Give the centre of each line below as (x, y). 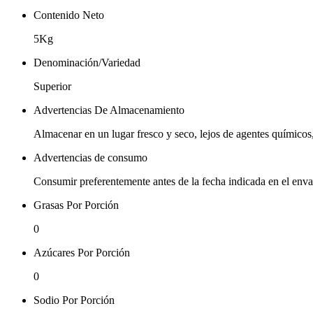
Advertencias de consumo (90, 157)
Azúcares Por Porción (82, 252)
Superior (52, 86)
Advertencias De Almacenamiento (109, 110)
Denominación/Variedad (87, 62)
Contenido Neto (69, 15)
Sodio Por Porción (74, 300)
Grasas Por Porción (76, 205)
